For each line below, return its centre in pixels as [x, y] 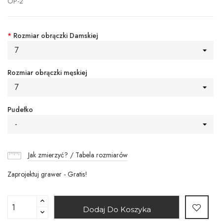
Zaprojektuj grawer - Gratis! [47, 174]
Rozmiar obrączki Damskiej [56, 36]
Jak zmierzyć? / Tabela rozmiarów [78, 155]
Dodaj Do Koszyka [117, 209]
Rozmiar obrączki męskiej [47, 73]
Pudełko [20, 110]
